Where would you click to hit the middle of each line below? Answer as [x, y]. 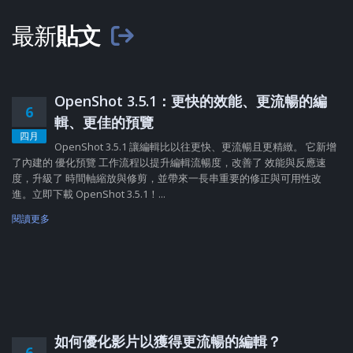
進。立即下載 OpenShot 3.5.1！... [89, 193]
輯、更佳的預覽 [104, 122]
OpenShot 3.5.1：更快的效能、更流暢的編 [191, 100]
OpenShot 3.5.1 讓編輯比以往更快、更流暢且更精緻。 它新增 [195, 146]
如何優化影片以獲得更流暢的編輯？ [168, 341]
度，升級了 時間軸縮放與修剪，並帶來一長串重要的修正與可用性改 [167, 178]
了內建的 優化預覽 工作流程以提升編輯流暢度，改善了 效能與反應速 [169, 162]
